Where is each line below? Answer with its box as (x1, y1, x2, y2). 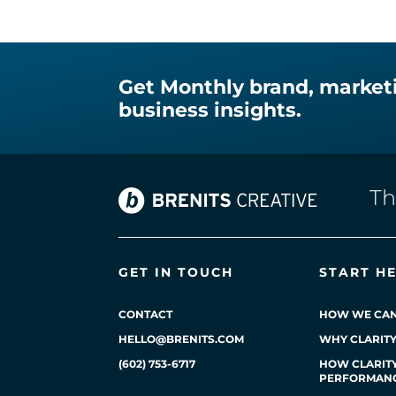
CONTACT (118, 308, 173, 322)
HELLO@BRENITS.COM (118, 332, 245, 346)
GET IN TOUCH (118, 264, 234, 281)
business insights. (118, 98, 302, 123)
